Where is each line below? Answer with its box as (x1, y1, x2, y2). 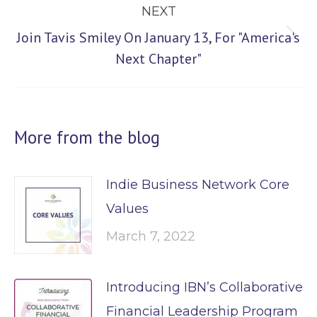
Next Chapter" (115, 50, 202, 68)
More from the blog (14, 126, 160, 149)
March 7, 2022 (106, 229, 195, 244)
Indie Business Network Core (106, 177, 289, 192)
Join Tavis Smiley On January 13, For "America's (17, 28, 300, 47)
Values (106, 201, 149, 217)
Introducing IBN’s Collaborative (106, 279, 303, 295)
